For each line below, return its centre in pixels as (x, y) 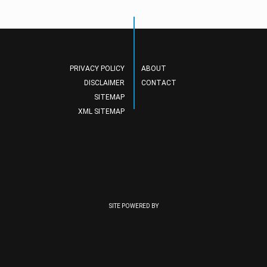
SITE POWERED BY (133, 206)
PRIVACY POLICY (97, 69)
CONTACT (159, 83)
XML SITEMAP (102, 111)
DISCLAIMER (105, 83)
